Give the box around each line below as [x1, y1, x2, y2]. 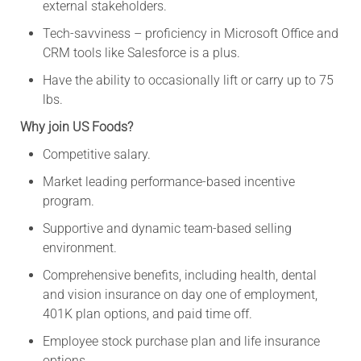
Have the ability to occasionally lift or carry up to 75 [42, 72, 334, 88]
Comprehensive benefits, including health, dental [42, 267, 317, 283]
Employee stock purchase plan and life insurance [42, 333, 320, 349]
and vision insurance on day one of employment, [42, 286, 317, 302]
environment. [42, 239, 117, 255]
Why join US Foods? [19, 118, 133, 135]
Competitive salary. [42, 146, 151, 162]
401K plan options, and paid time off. [42, 305, 252, 322]
